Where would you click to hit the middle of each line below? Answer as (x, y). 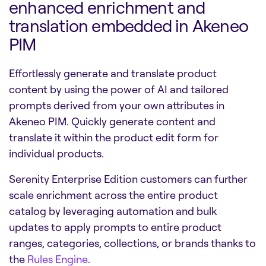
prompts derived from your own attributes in (117, 105)
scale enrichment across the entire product (113, 195)
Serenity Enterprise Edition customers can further (128, 179)
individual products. (56, 153)
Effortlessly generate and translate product (113, 73)
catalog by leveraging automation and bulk (113, 211)
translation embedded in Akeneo (129, 26)
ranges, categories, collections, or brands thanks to (132, 243)
